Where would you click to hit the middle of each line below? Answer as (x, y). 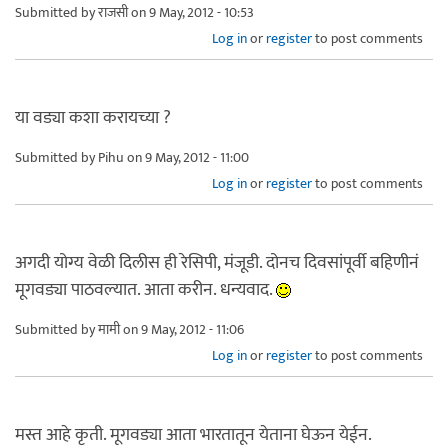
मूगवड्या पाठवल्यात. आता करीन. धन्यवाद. (145, 289)
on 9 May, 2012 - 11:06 (182, 329)
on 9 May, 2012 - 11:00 (186, 157)
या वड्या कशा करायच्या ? (93, 117)
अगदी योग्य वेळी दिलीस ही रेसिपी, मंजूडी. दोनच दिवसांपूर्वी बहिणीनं (217, 262)
